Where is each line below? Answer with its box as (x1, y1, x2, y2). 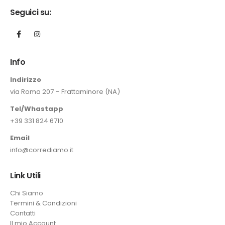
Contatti (10, 208, 36, 218)
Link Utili (10, 169, 41, 181)
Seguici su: (10, 7, 51, 19)
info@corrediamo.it (10, 145, 73, 155)
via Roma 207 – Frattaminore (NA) (10, 86, 120, 96)
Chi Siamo (10, 188, 43, 198)
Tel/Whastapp (10, 103, 63, 114)
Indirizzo (10, 74, 41, 84)
